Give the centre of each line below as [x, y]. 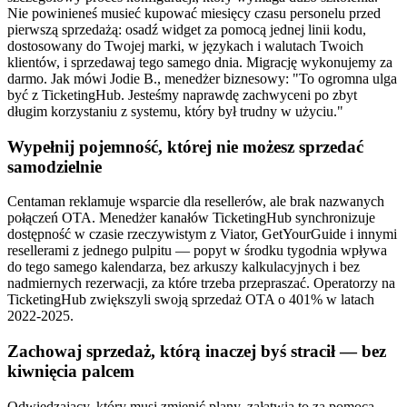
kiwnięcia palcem [71, 372]
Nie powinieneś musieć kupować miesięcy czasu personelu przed [194, 14]
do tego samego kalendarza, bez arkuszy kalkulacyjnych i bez [184, 267]
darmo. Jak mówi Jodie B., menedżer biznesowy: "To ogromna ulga [202, 79]
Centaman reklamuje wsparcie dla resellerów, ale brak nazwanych [196, 202]
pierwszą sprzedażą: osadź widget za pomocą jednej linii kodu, [187, 30]
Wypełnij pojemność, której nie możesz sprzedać [185, 146]
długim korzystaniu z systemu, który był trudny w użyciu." [175, 112]
